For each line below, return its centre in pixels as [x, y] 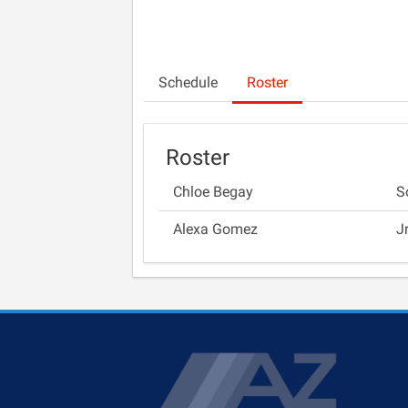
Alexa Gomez [215, 229]
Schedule [188, 82]
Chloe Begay [213, 192]
